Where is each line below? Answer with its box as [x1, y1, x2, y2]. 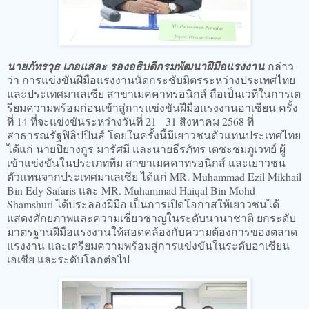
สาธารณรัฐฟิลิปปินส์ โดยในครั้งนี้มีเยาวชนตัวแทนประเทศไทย [7, 127, 301, 142]
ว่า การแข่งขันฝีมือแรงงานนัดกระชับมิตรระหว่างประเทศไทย [7, 72, 295, 87]
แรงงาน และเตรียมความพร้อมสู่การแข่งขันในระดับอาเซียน [7, 237, 290, 252]
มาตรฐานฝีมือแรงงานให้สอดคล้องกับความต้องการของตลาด [7, 223, 297, 239]
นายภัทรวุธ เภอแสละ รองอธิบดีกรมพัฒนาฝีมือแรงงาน [7, 58, 264, 74]
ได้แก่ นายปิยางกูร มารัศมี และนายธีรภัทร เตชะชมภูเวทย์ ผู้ [7, 141, 286, 156]
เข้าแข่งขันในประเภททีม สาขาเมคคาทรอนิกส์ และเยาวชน [7, 154, 286, 170]
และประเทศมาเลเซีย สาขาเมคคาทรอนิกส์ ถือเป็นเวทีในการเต [7, 86, 301, 101]
